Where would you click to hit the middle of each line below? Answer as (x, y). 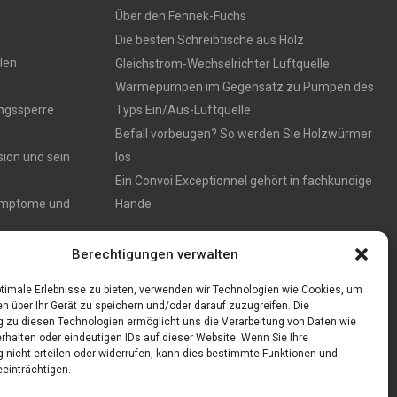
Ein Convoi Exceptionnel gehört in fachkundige (243, 181)
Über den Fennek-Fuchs (180, 16)
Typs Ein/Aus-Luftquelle (183, 110)
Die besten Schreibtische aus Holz (209, 40)
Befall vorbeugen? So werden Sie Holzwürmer (243, 134)
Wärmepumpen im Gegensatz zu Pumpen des (244, 87)
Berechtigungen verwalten (155, 254)
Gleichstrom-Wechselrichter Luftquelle (222, 64)
